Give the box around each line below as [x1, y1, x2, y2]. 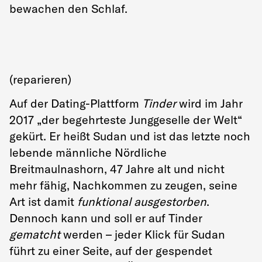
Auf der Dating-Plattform [9, 95, 142, 111]
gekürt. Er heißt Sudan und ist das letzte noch [9, 128, 250, 143]
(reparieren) [9, 72, 71, 87]
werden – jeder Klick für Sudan [60, 226, 225, 242]
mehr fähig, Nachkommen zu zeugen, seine [9, 177, 237, 192]
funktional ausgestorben [77, 194, 206, 209]
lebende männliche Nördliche [9, 144, 167, 160]
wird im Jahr [176, 95, 243, 111]
